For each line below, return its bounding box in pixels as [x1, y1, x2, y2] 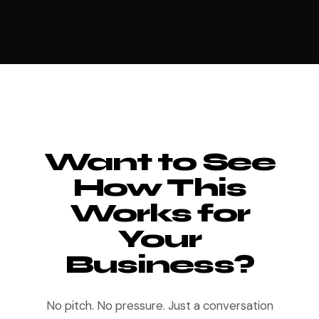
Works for [69, 198, 250, 229]
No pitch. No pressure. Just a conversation [46, 298, 273, 313]
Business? [65, 249, 254, 280]
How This [73, 172, 246, 203]
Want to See [44, 147, 275, 177]
